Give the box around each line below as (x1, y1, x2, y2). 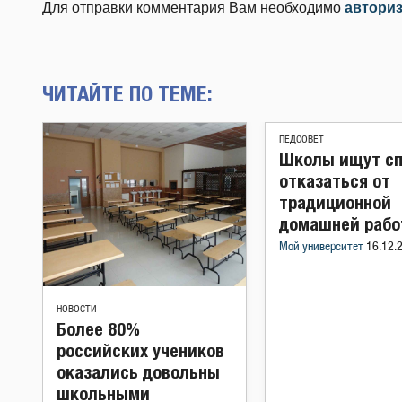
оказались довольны (57, 362, 220, 382)
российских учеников (57, 340, 224, 361)
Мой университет (279, 241, 366, 253)
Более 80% (57, 319, 140, 339)
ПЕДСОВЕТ (279, 135, 324, 144)
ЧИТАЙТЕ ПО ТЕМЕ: (42, 81, 213, 106)
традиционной (279, 192, 391, 213)
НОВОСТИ (57, 304, 97, 314)
